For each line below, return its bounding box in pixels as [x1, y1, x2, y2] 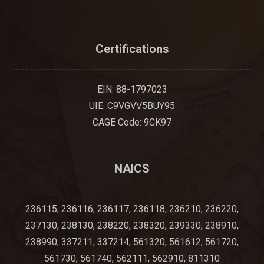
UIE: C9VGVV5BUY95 [89, 100, 175, 112]
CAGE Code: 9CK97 [93, 117, 171, 128]
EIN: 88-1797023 [97, 84, 167, 95]
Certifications [95, 42, 169, 57]
